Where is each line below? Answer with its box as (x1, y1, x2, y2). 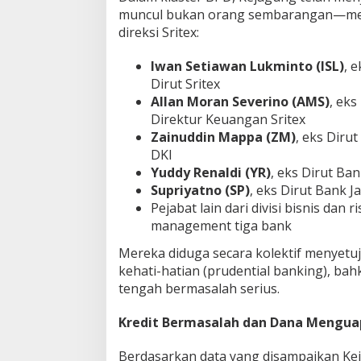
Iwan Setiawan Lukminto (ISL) (151, 57, 344, 76)
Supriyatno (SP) (151, 181, 250, 200)
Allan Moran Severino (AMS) (151, 93, 330, 111)
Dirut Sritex (151, 75, 220, 93)
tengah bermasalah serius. (118, 279, 280, 297)
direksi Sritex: (118, 23, 199, 42)
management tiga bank (151, 217, 292, 235)
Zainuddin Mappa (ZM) (151, 128, 296, 147)
